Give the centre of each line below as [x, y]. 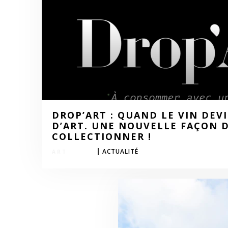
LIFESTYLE [72, 152]
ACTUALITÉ [120, 151]
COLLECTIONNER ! [102, 136]
